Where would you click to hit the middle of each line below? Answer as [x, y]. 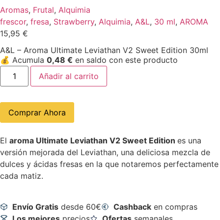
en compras [174, 206]
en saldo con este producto [125, 60]
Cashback [132, 206]
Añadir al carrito [69, 76]
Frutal [43, 10]
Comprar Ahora [37, 113]
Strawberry [74, 22]
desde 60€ [80, 206]
